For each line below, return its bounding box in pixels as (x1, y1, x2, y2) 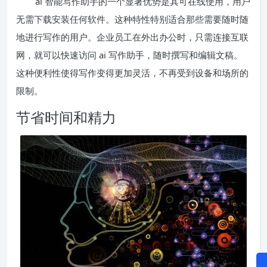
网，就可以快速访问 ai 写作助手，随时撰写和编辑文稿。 (16, 49, 243, 61)
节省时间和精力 (16, 107, 116, 128)
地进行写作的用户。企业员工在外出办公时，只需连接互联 (16, 31, 249, 44)
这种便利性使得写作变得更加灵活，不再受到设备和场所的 (16, 67, 249, 79)
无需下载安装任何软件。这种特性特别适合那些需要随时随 (16, 13, 249, 26)
